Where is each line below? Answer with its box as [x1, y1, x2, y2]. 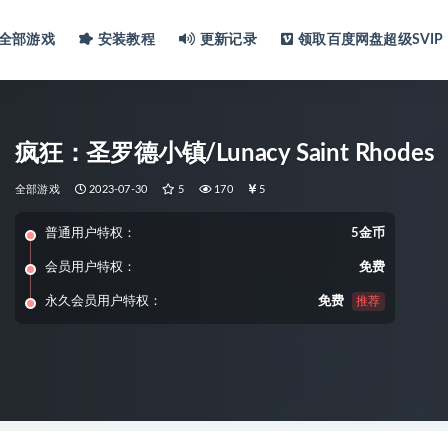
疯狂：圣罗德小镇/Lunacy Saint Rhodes [15, 142, 435, 166]
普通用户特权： [45, 227, 136, 240]
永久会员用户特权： [45, 295, 162, 308]
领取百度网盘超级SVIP [298, 33, 444, 47]
